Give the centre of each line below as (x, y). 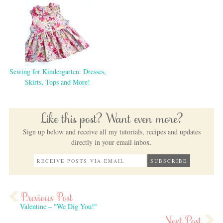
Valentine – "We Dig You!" (58, 207)
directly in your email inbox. (111, 142)
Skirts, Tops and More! (58, 82)
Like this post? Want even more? (111, 121)
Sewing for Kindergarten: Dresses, (57, 72)
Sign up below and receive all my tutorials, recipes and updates (111, 131)
